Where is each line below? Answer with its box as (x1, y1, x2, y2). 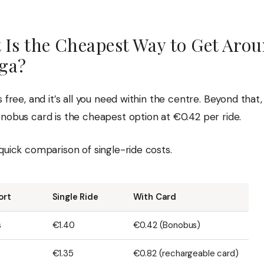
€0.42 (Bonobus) (133, 219, 201, 232)
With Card (133, 191, 177, 203)
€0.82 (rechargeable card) (133, 247, 239, 260)
